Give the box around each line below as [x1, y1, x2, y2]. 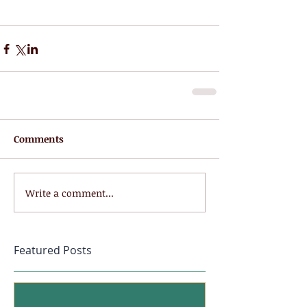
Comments [14, 132, 64, 145]
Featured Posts [14, 243, 92, 258]
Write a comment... [25, 186, 114, 199]
